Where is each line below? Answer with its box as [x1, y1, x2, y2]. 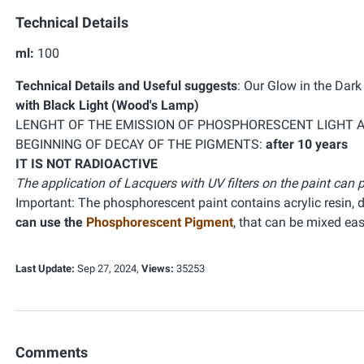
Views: [141, 262, 174, 275]
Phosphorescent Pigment [86, 214, 233, 230]
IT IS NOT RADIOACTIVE [15, 156, 158, 171]
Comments [15, 344, 88, 361]
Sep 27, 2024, [75, 262, 141, 275]
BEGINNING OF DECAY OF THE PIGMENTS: [15, 136, 266, 152]
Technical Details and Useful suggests [15, 78, 237, 93]
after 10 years [266, 136, 348, 152]
